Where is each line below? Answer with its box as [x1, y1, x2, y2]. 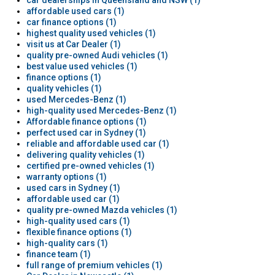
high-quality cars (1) [26, 238, 108, 248]
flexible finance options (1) [26, 227, 132, 237]
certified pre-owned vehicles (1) [26, 161, 155, 171]
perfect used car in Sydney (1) [26, 128, 146, 137]
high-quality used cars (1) [26, 216, 130, 226]
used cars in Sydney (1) [26, 183, 120, 193]
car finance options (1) [26, 17, 117, 27]
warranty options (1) [26, 172, 107, 182]
